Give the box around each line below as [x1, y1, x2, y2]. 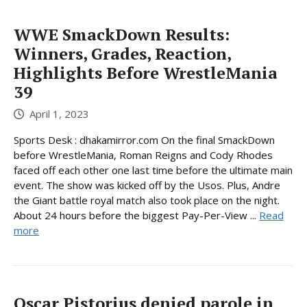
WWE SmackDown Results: [14, 23, 230, 45]
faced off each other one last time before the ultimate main [14, 163, 293, 177]
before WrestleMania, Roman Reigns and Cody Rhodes [14, 148, 273, 162]
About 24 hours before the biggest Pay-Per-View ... [14, 208, 259, 223]
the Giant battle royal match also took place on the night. [14, 193, 280, 208]
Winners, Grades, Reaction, [14, 42, 231, 64]
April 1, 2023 [29, 107, 89, 121]
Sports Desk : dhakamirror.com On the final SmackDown [14, 133, 275, 147]
